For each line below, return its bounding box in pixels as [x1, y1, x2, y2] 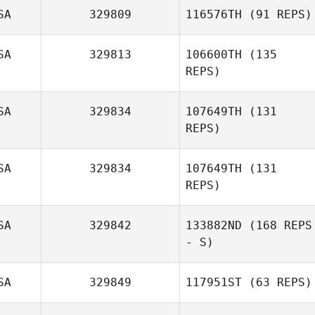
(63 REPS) [242, 276, 312, 289]
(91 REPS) [242, 8, 312, 21]
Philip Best [248, 194, 297, 206]
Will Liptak [249, 251, 296, 263]
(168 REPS [242, 219, 312, 232]
